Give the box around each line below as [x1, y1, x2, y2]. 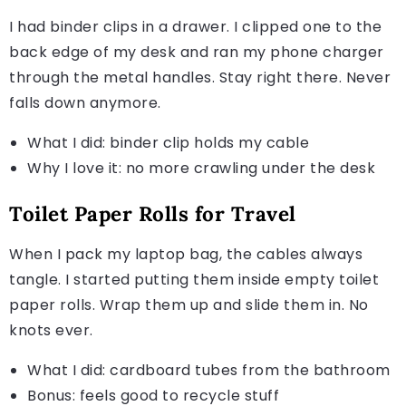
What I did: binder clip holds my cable [27, 131, 309, 153]
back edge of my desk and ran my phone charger [9, 41, 384, 63]
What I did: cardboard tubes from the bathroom [27, 359, 391, 381]
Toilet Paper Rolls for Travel [9, 199, 296, 227]
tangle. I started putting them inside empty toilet [9, 268, 379, 290]
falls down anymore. [9, 92, 161, 113]
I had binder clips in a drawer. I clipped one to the [9, 15, 382, 37]
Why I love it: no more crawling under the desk [27, 157, 375, 179]
